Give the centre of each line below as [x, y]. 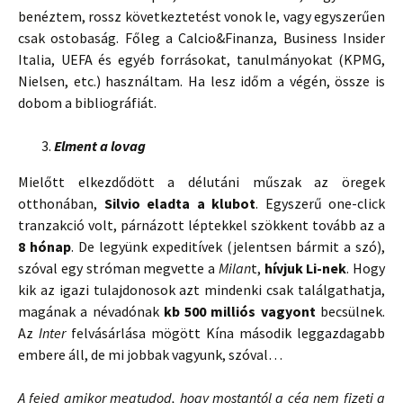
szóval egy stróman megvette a [118, 268]
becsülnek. [353, 311]
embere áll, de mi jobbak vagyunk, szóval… [153, 354]
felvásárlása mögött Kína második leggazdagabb [225, 333]
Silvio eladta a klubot [179, 203]
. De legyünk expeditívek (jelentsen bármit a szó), [228, 246]
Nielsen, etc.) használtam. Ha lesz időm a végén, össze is [201, 81]
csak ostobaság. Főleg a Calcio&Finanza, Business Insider [201, 38]
